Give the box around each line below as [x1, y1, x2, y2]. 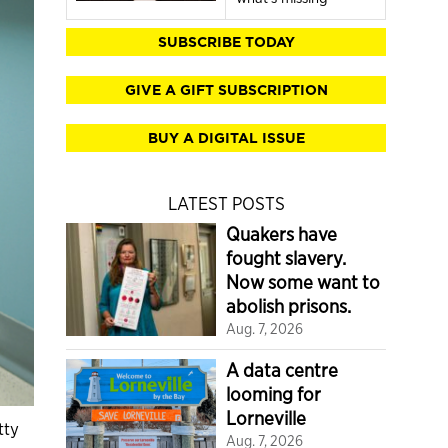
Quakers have [226, 223, 337, 246]
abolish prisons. [226, 295, 351, 318]
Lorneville [226, 407, 306, 430]
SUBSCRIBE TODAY [157, 34, 295, 50]
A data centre [226, 359, 338, 382]
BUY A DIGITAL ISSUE [147, 130, 305, 146]
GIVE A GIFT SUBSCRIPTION [124, 82, 328, 98]
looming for [226, 383, 321, 406]
